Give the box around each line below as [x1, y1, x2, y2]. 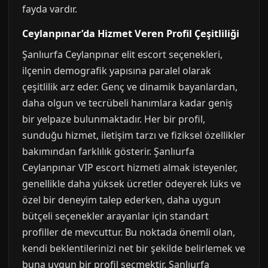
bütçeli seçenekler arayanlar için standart [22, 209, 209, 223]
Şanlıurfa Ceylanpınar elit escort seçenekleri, [22, 48, 223, 61]
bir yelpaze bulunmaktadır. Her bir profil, [22, 112, 205, 126]
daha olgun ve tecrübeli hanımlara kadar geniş [22, 96, 233, 109]
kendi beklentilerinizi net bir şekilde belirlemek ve [22, 242, 245, 255]
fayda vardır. [22, 2, 77, 16]
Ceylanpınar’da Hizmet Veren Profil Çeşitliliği [22, 27, 239, 40]
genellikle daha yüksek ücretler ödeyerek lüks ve [22, 177, 241, 190]
